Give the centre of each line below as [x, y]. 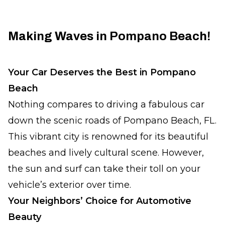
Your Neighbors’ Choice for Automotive [100, 201]
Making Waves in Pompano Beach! [109, 36]
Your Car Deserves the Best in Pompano [102, 73]
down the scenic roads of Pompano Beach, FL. [112, 121]
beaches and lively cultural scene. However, [106, 153]
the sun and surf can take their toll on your [104, 169]
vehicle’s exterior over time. [70, 185]
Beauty [25, 217]
